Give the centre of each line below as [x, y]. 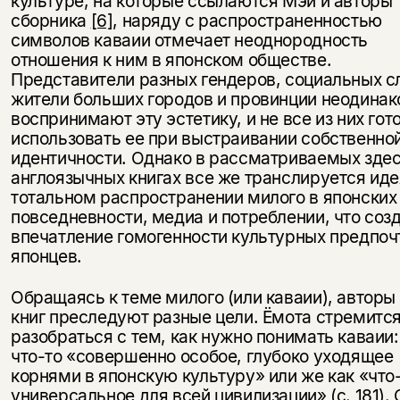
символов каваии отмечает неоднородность [189, 41]
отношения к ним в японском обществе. [171, 60]
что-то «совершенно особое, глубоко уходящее [202, 357]
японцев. [46, 257]
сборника [50, 21]
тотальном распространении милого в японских [204, 198]
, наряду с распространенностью [247, 21]
